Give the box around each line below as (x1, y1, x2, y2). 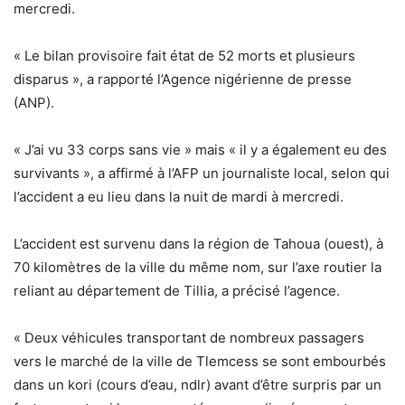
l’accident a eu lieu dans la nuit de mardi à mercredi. (14, 188, 344, 206)
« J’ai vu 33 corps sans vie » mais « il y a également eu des (14, 141, 387, 159)
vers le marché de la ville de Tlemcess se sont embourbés (14, 353, 386, 371)
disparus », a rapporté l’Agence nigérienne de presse (14, 71, 352, 89)
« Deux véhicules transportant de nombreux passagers (14, 329, 364, 347)
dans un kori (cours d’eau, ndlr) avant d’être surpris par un (14, 376, 381, 394)
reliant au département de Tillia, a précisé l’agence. (14, 282, 340, 300)
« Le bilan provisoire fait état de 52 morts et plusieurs (14, 47, 355, 65)
